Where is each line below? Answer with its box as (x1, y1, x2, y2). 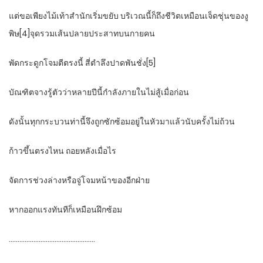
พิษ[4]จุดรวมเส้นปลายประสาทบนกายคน (9, 28, 155, 40)
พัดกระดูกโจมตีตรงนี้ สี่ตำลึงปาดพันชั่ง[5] (9, 57, 156, 69)
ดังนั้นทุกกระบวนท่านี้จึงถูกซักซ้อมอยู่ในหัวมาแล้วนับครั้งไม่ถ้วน (9, 116, 235, 128)
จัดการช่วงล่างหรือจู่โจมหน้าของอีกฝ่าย (9, 174, 150, 187)
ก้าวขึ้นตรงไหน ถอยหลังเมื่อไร (9, 145, 116, 157)
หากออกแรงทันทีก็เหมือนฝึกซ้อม (9, 204, 122, 216)
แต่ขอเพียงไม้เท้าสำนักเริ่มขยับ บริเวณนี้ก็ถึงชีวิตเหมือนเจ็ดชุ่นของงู (9, 10, 248, 22)
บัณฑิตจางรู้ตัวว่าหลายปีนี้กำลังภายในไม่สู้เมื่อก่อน (9, 86, 189, 99)
